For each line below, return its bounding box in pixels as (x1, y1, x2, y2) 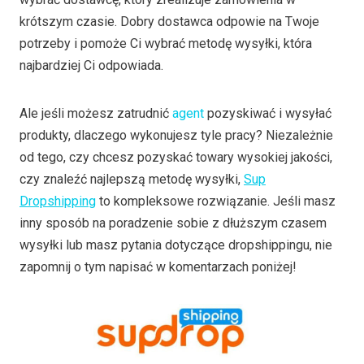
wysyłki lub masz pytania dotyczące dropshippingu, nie (19, 237, 332, 253)
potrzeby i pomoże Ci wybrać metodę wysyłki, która (19, 36, 312, 52)
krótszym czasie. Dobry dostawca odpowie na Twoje (19, 14, 319, 30)
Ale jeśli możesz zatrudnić (19, 106, 172, 122)
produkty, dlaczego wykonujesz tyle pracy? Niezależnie (19, 128, 333, 144)
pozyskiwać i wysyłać (204, 106, 331, 122)
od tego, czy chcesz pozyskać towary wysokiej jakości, (19, 149, 332, 166)
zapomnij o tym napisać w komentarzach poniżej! (19, 259, 297, 275)
